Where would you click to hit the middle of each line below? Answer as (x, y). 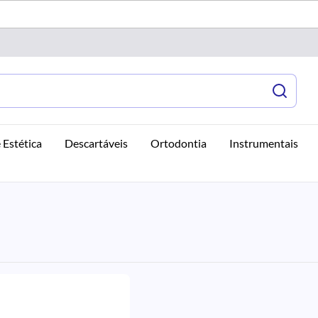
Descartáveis (96, 143)
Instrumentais (264, 143)
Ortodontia (179, 143)
